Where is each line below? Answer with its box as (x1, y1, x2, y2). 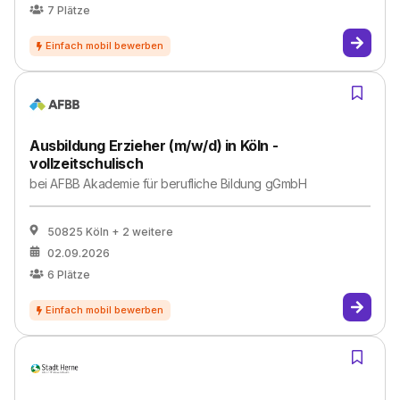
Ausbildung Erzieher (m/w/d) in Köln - (29, 137, 279, 154)
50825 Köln (47, 225, 109, 238)
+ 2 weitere (112, 225, 173, 238)
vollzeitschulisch (29, 154, 144, 172)
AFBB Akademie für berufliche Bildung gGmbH (50, 176, 307, 191)
